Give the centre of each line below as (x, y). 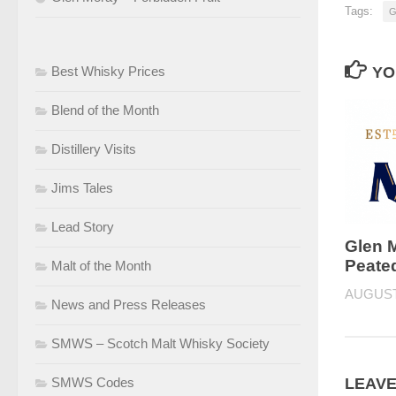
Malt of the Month (101, 265)
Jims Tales (82, 187)
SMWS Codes (93, 382)
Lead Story (83, 226)
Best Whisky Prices (108, 71)
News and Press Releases (129, 304)
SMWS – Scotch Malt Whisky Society (160, 343)
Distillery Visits (94, 148)
